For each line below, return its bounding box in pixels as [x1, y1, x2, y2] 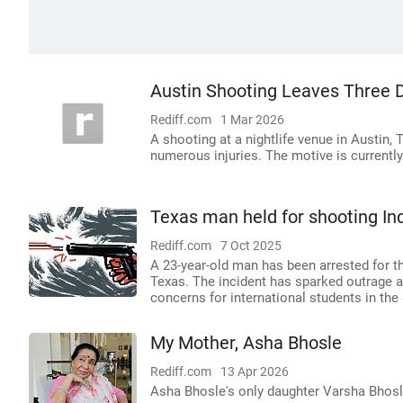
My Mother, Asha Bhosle [150, 333, 342, 354]
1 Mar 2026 [220, 112, 284, 127]
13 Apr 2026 [220, 364, 289, 379]
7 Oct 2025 [220, 238, 282, 253]
